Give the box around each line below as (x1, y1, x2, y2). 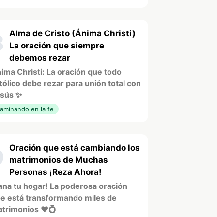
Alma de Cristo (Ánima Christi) (9, 28, 136, 38)
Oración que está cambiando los (9, 142, 140, 153)
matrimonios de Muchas (9, 155, 108, 165)
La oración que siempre (9, 40, 104, 50)
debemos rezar (9, 52, 70, 62)
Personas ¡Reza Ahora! (9, 167, 102, 177)
